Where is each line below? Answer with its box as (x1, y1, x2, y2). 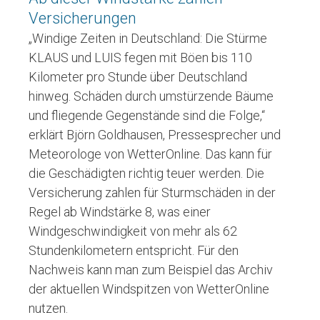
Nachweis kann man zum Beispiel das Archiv (29, 261, 273, 277)
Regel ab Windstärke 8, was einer (29, 204, 211, 219)
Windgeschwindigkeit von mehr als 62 (29, 223, 237, 239)
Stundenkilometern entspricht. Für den (29, 242, 239, 258)
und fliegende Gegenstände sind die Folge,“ (29, 107, 265, 123)
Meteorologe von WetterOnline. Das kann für (29, 146, 272, 161)
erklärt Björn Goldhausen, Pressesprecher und (29, 126, 281, 142)
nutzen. (29, 300, 68, 316)
